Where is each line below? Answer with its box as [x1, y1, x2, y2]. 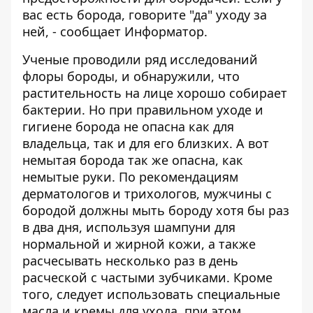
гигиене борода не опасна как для [22, 118, 234, 135]
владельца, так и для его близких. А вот [22, 135, 269, 152]
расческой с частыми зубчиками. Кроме [22, 269, 272, 286]
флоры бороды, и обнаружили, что [22, 68, 240, 85]
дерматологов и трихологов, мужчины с [22, 185, 272, 202]
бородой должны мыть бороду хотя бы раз [22, 202, 289, 219]
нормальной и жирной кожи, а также [22, 235, 256, 252]
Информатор [124, 23, 204, 40]
